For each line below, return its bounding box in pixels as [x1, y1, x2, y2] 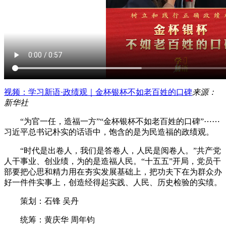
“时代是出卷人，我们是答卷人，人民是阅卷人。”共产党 [4, 146, 221, 155]
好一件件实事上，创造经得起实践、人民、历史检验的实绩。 [4, 178, 222, 187]
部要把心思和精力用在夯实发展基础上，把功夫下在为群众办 [4, 167, 222, 176]
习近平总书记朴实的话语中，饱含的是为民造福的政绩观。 [4, 127, 214, 136]
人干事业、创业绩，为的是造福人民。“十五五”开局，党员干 [4, 156, 221, 165]
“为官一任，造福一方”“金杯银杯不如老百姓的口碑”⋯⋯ [4, 117, 220, 126]
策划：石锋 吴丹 [4, 196, 79, 205]
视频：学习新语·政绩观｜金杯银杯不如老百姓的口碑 [4, 87, 192, 96]
